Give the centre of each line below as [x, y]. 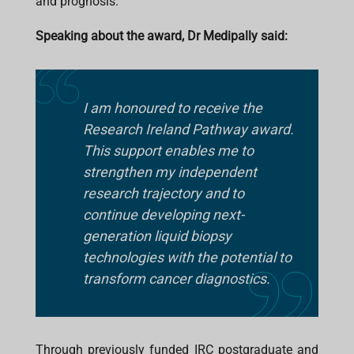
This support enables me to [168, 150]
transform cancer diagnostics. [177, 278]
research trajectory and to [164, 193]
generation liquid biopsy [157, 235]
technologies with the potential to [187, 257]
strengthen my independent [170, 171]
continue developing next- [164, 214]
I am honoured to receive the [173, 107]
